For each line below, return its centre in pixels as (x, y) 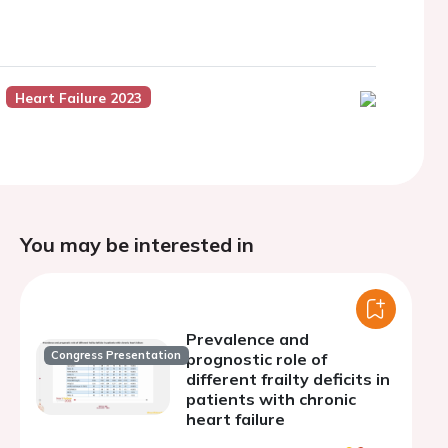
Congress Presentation (116, 355)
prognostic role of (256, 359)
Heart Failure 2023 (78, 97)
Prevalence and (247, 339)
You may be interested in (137, 244)
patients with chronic (271, 399)
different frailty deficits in (288, 379)
